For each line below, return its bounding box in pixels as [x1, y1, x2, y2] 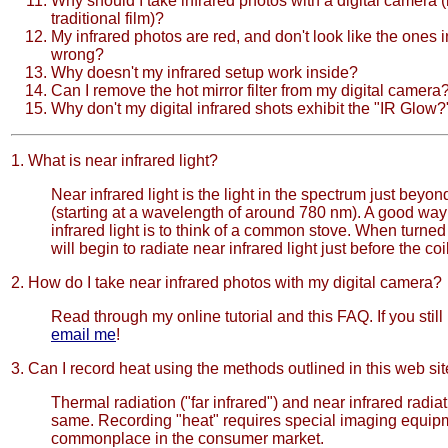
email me [51, 326, 116, 343]
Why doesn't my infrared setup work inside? [51, 64, 358, 81]
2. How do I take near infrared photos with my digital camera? [11, 274, 442, 291]
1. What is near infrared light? [11, 152, 218, 169]
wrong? [51, 46, 104, 63]
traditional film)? [51, 10, 164, 27]
